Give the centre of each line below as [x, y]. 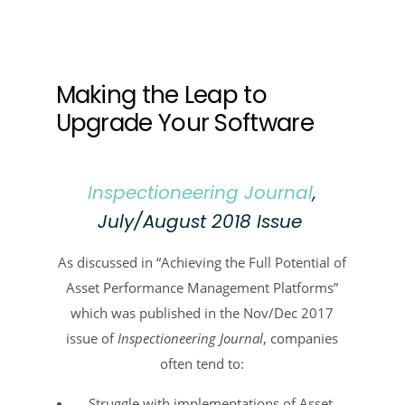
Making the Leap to [161, 94]
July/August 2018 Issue [202, 221]
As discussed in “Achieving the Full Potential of [202, 262]
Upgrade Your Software [184, 122]
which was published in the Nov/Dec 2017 [202, 312]
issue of [92, 338]
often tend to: [202, 363]
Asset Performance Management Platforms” [202, 287]
